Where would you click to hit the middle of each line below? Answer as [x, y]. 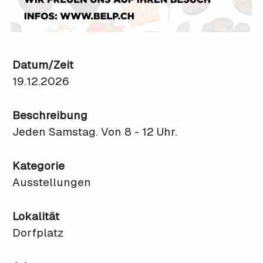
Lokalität [36, 217]
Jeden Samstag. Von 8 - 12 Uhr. [95, 132]
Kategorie [38, 166]
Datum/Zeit [43, 65]
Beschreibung [50, 116]
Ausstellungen [52, 183]
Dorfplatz [38, 233]
